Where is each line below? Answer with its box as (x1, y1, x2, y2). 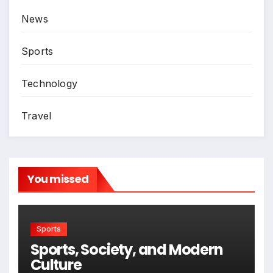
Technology (21, 77, 77, 90)
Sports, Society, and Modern (30, 239, 223, 260)
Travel (21, 110, 52, 122)
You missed (27, 171, 88, 187)
